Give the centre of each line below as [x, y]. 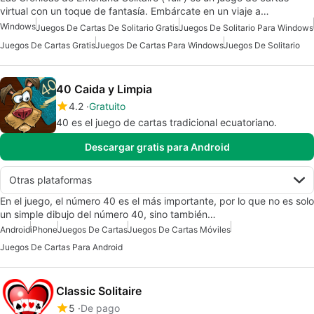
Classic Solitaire [99, 291]
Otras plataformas [50, 179]
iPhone [44, 229]
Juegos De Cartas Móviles [179, 229]
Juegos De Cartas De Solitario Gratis [107, 27]
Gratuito [107, 106]
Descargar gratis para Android [157, 146]
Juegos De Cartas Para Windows [159, 45]
